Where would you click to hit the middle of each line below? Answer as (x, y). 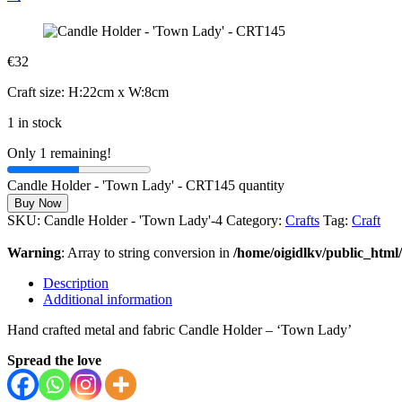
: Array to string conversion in (147, 253)
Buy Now (38, 203)
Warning (34, 253)
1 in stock (35, 122)
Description (76, 283)
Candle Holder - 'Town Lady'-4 (133, 220)
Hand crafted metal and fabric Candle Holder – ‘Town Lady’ (179, 330)
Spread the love (54, 360)
